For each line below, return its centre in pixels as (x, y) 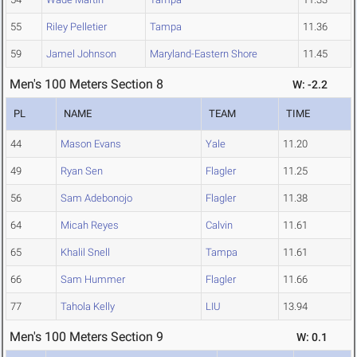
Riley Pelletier (76, 27)
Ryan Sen (82, 171)
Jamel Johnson (81, 54)
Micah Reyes (90, 226)
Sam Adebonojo (96, 198)
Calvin (219, 226)
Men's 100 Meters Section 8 (86, 84)
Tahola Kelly (88, 307)
